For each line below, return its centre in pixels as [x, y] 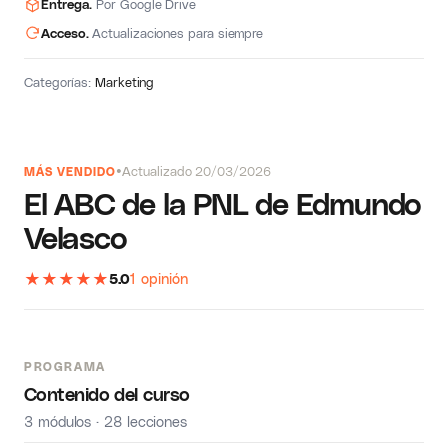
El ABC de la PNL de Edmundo [223, 202]
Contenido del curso [107, 393]
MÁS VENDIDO [70, 171]
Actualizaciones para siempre [176, 33]
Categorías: [60, 82]
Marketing [125, 82]
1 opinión [159, 278]
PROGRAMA [65, 366]
